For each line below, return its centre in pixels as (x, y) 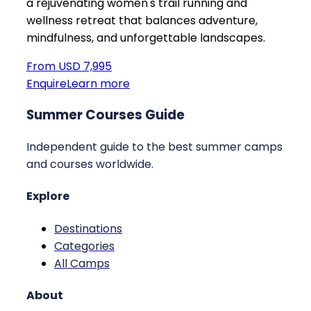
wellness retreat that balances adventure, (142, 20)
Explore (48, 196)
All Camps (82, 263)
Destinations (88, 228)
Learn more (98, 83)
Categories (84, 246)
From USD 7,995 (69, 66)
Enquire (47, 83)
